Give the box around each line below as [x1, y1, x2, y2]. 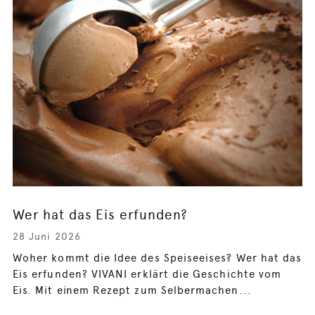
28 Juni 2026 [13, 230, 81, 242]
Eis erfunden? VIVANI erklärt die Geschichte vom [13, 267, 282, 281]
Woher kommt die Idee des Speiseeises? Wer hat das [13, 251, 302, 264]
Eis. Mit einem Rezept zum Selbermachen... [13, 283, 252, 297]
